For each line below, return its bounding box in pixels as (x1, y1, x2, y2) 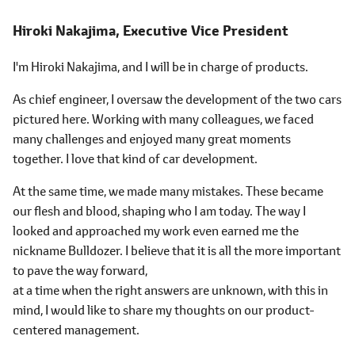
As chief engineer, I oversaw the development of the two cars (13, 90, 342, 107)
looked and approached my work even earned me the (13, 222, 299, 239)
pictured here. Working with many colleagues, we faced (13, 110, 314, 127)
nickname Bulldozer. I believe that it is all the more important (13, 242, 341, 258)
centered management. (13, 321, 139, 338)
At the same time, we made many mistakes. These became (13, 182, 323, 199)
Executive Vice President (123, 21, 288, 40)
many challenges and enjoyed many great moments (13, 130, 291, 147)
